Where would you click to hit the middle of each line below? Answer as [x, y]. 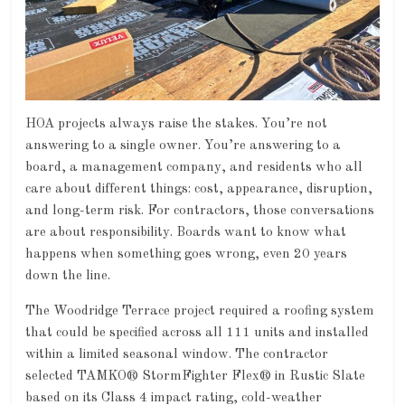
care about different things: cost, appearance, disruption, [199, 190]
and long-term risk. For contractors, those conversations [200, 212]
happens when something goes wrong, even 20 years [187, 255]
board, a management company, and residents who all [194, 168]
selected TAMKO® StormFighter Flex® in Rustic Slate [196, 377]
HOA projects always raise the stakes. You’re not [177, 125]
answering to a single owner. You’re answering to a [184, 146]
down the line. [68, 277]
